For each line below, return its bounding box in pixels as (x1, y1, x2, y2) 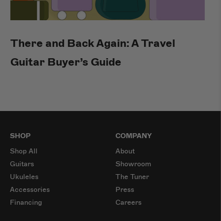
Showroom (115, 159, 151, 168)
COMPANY (115, 131, 152, 140)
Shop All (10, 147, 37, 155)
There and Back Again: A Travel (10, 36, 176, 50)
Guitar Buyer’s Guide (10, 55, 122, 69)
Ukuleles (10, 172, 38, 181)
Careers (115, 198, 142, 207)
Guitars (10, 159, 34, 168)
